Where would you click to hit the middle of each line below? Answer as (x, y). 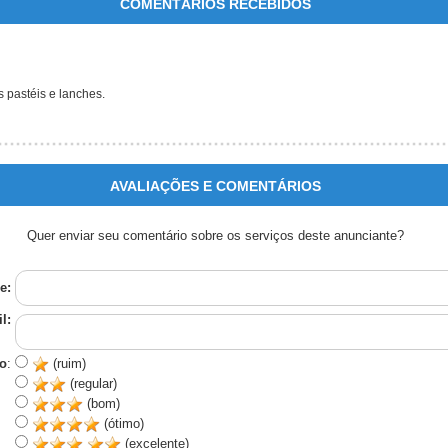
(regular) (91, 384)
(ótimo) (121, 424)
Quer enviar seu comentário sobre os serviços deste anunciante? (215, 236)
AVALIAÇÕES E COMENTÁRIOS (215, 186)
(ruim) (67, 364)
